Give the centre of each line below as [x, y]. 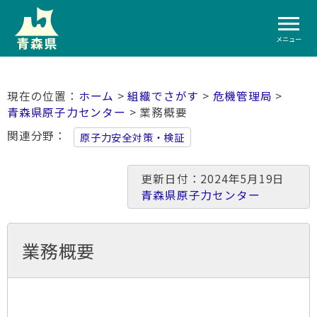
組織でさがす [163, 96]
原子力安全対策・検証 [132, 137]
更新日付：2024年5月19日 [219, 179]
